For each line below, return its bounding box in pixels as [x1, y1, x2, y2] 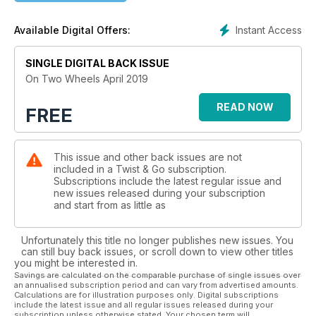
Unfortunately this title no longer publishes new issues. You [21, 234, 293, 247]
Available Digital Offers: [14, 24, 130, 37]
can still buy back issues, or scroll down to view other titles [21, 245, 293, 258]
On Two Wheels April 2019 [25, 73, 148, 85]
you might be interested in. [14, 257, 138, 269]
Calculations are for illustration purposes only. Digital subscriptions [14, 290, 279, 300]
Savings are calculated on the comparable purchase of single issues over [14, 270, 300, 281]
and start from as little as [54, 199, 166, 212]
